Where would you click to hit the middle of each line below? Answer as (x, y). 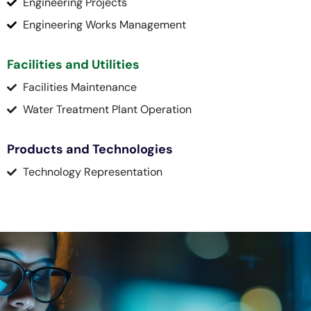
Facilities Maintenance (79, 87)
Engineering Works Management (104, 24)
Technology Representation (92, 171)
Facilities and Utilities (73, 65)
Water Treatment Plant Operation (107, 109)
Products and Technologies (90, 150)
